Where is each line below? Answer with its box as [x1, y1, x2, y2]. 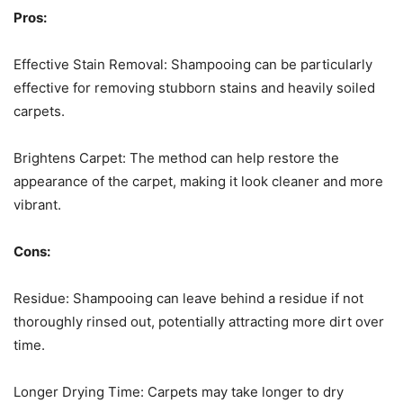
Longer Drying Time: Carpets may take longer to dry [13, 382, 344, 400]
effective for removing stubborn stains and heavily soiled [13, 78, 375, 96]
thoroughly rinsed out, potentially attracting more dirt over [13, 312, 384, 330]
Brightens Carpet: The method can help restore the [13, 148, 339, 166]
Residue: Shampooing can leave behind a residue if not [13, 289, 363, 307]
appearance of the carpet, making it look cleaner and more [13, 172, 383, 190]
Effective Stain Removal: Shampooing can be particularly [13, 55, 372, 73]
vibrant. [13, 195, 61, 213]
